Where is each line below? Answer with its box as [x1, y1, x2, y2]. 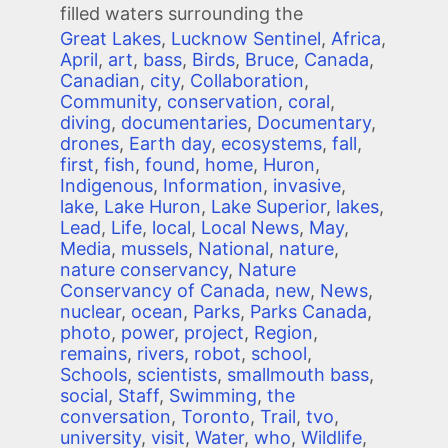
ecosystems [221, 133, 322, 155]
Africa [331, 28, 381, 50]
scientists [137, 364, 217, 386]
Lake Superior [211, 196, 326, 218]
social [60, 385, 108, 407]
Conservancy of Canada [60, 280, 265, 302]
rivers [137, 343, 184, 365]
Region [254, 322, 313, 344]
